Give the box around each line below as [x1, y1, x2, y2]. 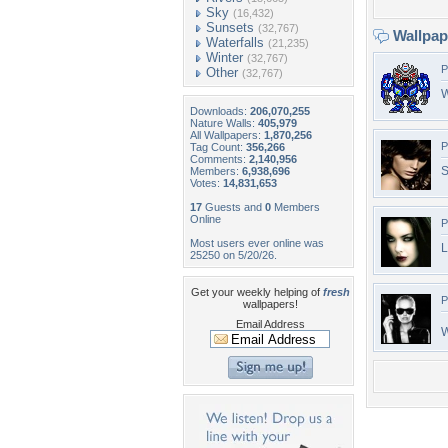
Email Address [235, 318, 305, 330]
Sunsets [206, 20, 254, 35]
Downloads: [190, 105, 250, 117]
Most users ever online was [190, 237, 324, 249]
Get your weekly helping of [190, 286, 323, 298]
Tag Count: [190, 141, 246, 153]
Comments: [190, 153, 249, 165]
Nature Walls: [190, 117, 258, 129]
